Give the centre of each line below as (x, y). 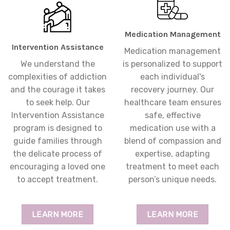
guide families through (57, 141)
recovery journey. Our (172, 90)
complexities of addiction (57, 77)
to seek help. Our (57, 103)
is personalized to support (172, 64)
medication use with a (172, 128)
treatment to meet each (172, 167)
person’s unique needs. (172, 180)
